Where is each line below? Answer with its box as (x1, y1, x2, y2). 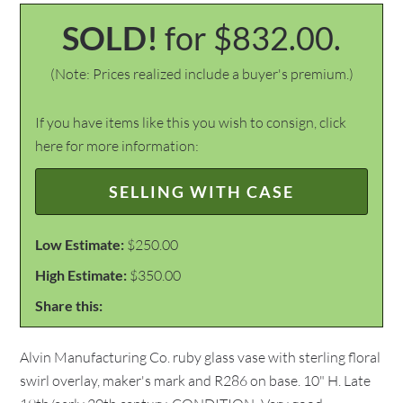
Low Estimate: (35, 236, 125, 253)
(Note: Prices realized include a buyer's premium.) (49, 65, 354, 83)
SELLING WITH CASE (109, 182, 294, 201)
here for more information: (35, 137, 200, 155)
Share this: (35, 297, 103, 314)
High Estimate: (35, 266, 128, 283)
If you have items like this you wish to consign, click (35, 113, 347, 131)
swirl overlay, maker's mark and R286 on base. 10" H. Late (20, 372, 372, 390)
